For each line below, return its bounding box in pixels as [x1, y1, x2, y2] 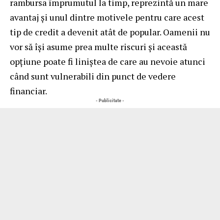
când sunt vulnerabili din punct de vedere [10, 70, 176, 82]
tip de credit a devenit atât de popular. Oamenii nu [10, 26, 210, 38]
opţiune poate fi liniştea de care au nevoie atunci [10, 55, 205, 68]
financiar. [10, 85, 47, 97]
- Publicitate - [96, 98, 124, 104]
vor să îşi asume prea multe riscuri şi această [10, 41, 187, 53]
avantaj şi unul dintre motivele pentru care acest [10, 11, 204, 24]
